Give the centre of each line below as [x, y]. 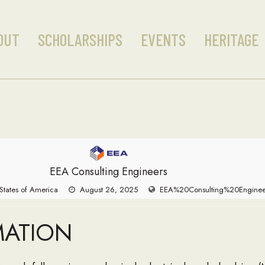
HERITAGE [231, 39]
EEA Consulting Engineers [109, 172]
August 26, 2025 [109, 190]
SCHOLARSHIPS [80, 39]
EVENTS [163, 39]
